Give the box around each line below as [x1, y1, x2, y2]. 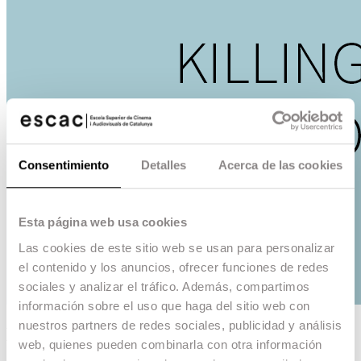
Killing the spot [6, 323, 134, 345]
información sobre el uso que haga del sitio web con [19, 298, 310, 313]
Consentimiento [19, 158, 110, 172]
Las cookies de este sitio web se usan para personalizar [19, 240, 335, 255]
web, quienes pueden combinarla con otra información [19, 337, 322, 351]
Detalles [140, 158, 187, 172]
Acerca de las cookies [218, 158, 342, 172]
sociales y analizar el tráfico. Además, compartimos [19, 279, 310, 293]
